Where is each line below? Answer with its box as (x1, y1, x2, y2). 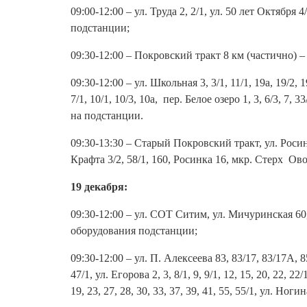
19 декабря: (71, 181, 127, 193)
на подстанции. (71, 110, 143, 121)
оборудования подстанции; (71, 225, 197, 236)
